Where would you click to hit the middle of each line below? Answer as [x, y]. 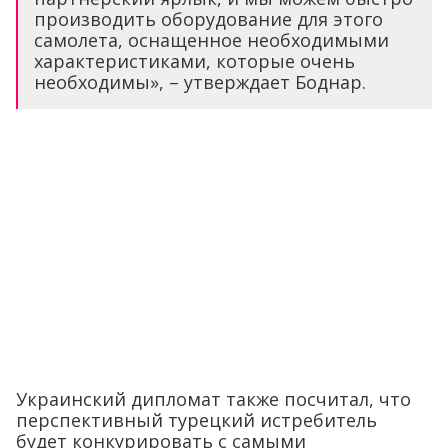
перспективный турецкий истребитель [196, 419]
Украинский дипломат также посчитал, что [213, 398]
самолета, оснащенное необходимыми [211, 39]
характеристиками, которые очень [194, 60]
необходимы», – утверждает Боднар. [200, 81]
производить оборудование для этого [208, 18]
